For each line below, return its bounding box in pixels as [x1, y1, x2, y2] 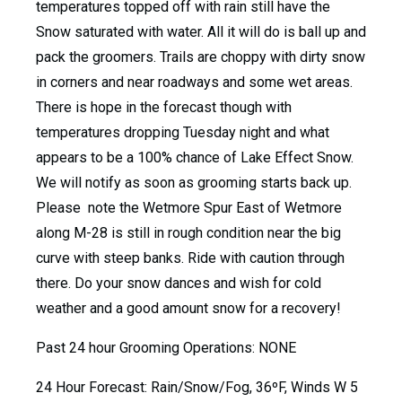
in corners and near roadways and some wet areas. [36, 74, 353, 91]
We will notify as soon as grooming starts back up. [36, 174, 352, 191]
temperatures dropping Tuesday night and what [36, 124, 329, 141]
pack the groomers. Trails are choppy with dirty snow [36, 48, 365, 66]
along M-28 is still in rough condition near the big [36, 224, 341, 241]
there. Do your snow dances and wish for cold [36, 275, 321, 292]
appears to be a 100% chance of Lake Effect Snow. [36, 149, 354, 166]
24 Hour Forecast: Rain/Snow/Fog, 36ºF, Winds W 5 [36, 379, 358, 396]
